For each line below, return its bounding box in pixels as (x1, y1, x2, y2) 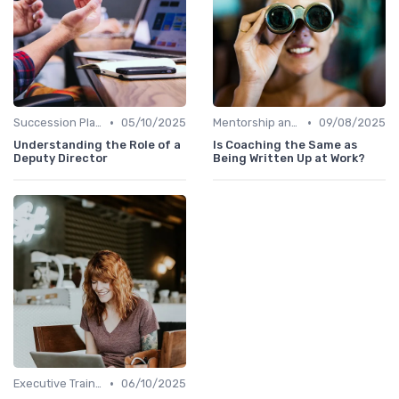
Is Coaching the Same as (213, 138, 357, 152)
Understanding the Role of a (13, 138, 181, 152)
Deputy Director (13, 151, 108, 166)
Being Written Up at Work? (213, 151, 365, 166)
